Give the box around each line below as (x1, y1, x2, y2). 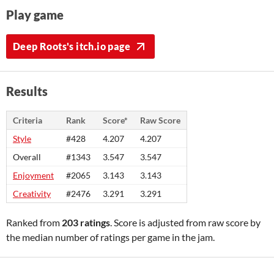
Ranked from (6, 217, 62, 228)
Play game (6, 7, 64, 22)
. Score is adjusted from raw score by (110, 217, 261, 228)
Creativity (13, 188, 51, 199)
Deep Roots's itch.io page (13, 40, 130, 52)
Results (6, 84, 48, 98)
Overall (13, 152, 41, 162)
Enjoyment (13, 170, 54, 180)
